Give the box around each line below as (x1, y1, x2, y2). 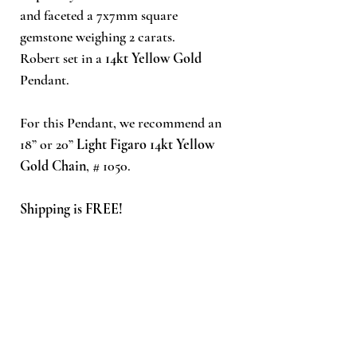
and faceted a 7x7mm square (20, 6, 178, 24)
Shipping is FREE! (20, 199, 123, 218)
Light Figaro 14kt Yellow (76, 135, 214, 153)
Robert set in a (20, 49, 105, 67)
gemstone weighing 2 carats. (20, 27, 178, 45)
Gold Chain (20, 156, 86, 175)
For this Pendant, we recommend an (20, 113, 222, 131)
